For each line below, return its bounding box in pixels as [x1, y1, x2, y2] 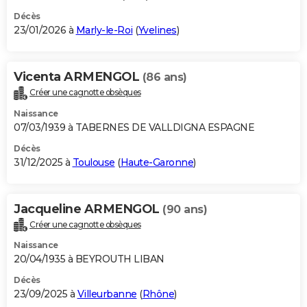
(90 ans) [162, 202, 207, 216]
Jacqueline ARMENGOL [14, 201, 162, 217]
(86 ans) [142, 70, 187, 84]
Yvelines [138, 23, 177, 36]
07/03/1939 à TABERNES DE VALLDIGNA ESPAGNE [14, 121, 254, 134]
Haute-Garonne [120, 156, 193, 169]
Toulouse [72, 156, 115, 169]
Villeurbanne [77, 288, 137, 301]
